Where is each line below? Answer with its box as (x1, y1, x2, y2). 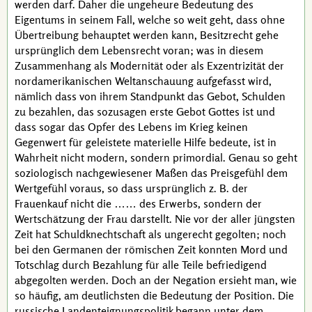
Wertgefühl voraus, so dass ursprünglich (15, 181, 209, 195)
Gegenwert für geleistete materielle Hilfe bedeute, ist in (15, 135, 276, 149)
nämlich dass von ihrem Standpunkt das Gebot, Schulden (15, 89, 286, 103)
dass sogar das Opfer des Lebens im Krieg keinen (15, 120, 248, 134)
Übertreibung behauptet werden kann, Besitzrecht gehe (15, 28, 279, 42)
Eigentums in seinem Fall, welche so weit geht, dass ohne (15, 13, 285, 26)
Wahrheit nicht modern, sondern (15, 150, 173, 164)
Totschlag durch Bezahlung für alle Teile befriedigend (15, 258, 267, 272)
